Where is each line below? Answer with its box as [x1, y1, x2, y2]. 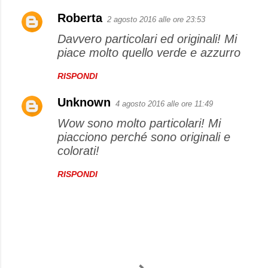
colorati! [57, 144, 99, 158]
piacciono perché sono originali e [57, 130, 230, 144]
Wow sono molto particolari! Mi [57, 117, 221, 130]
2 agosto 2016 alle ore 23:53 [107, 15, 205, 25]
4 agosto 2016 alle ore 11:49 [115, 99, 213, 109]
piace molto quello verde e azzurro [57, 46, 240, 60]
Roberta [57, 11, 102, 25]
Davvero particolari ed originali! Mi [57, 32, 237, 46]
